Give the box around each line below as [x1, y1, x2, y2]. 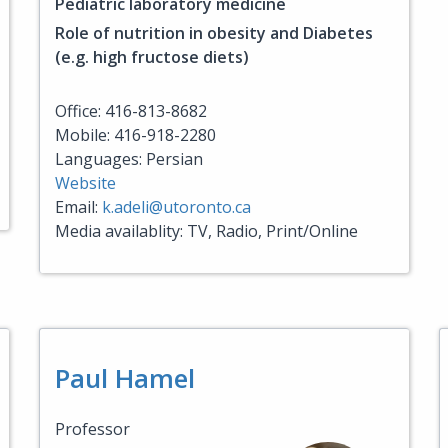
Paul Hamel [55, 360, 195, 396]
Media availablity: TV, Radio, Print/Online [55, 220, 358, 242]
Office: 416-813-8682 [55, 100, 207, 122]
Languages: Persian [55, 148, 203, 170]
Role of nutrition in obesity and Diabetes [55, 22, 373, 44]
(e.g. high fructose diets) [55, 46, 249, 68]
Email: [55, 196, 102, 218]
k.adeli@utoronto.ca [102, 196, 251, 218]
